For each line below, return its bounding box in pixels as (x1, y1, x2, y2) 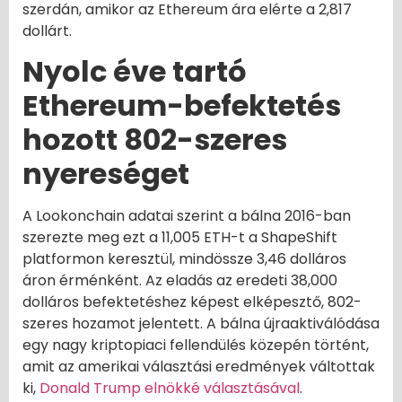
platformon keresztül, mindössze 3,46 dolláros (22, 249, 346, 270)
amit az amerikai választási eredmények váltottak (22, 356, 375, 378)
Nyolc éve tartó (22, 51, 247, 92)
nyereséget (22, 153, 189, 195)
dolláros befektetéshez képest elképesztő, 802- (22, 292, 362, 313)
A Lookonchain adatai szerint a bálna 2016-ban (22, 205, 351, 227)
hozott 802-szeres (22, 119, 287, 161)
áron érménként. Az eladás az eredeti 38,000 (22, 270, 337, 292)
